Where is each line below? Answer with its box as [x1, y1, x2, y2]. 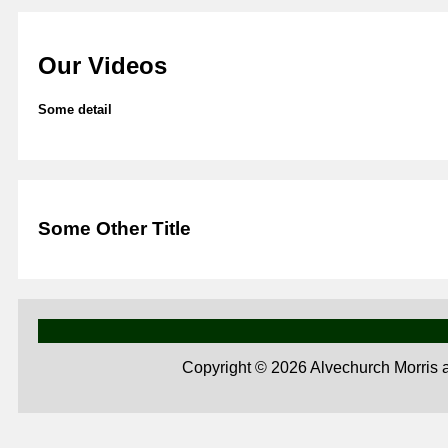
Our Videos [38, 52, 167, 80]
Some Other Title [38, 218, 191, 240]
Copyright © [182, 358, 271, 376]
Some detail [38, 102, 112, 118]
